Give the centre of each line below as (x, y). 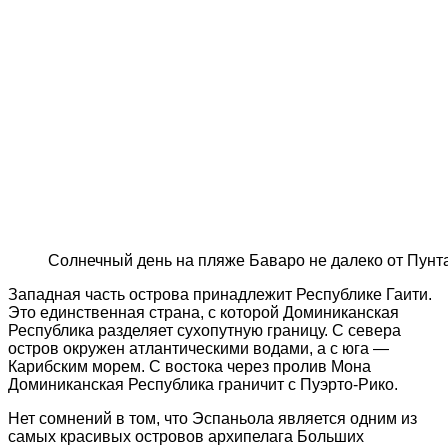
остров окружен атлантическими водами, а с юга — (198, 349)
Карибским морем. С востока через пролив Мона (189, 367)
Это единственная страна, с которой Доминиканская (203, 313)
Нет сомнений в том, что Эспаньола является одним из (212, 419)
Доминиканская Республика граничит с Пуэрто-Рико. (203, 385)
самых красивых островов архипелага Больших (186, 437)
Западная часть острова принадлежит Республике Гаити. (220, 295)
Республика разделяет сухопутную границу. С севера (204, 331)
